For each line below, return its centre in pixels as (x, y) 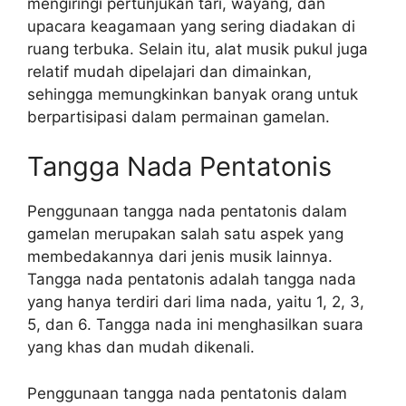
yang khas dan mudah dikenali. (141, 347)
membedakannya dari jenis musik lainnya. (180, 256)
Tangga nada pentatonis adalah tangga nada (192, 279)
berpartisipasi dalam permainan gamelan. (179, 116)
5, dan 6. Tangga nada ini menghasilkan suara (195, 324)
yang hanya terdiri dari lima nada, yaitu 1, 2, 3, (196, 302)
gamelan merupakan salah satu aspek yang (185, 234)
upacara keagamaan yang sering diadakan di (191, 26)
